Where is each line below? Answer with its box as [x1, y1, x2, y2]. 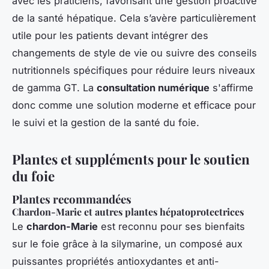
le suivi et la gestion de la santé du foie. [12, 116, 199, 128]
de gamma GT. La [12, 81, 97, 94]
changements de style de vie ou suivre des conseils [12, 46, 257, 59]
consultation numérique [97, 81, 210, 94]
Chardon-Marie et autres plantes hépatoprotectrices [12, 205, 244, 218]
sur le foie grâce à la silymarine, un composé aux [12, 237, 243, 250]
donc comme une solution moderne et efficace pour [12, 98, 256, 111]
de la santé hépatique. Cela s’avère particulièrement [12, 11, 256, 24]
